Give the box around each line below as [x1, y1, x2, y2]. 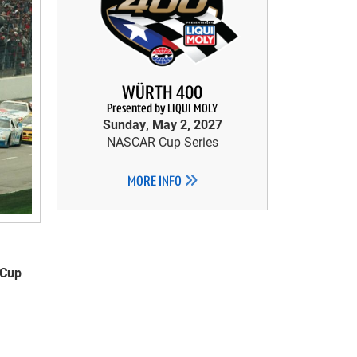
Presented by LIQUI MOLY [107, 103, 218, 116]
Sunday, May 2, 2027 [102, 116, 222, 132]
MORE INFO [127, 175, 184, 190]
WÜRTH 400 [122, 84, 202, 104]
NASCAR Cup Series [106, 133, 218, 150]
